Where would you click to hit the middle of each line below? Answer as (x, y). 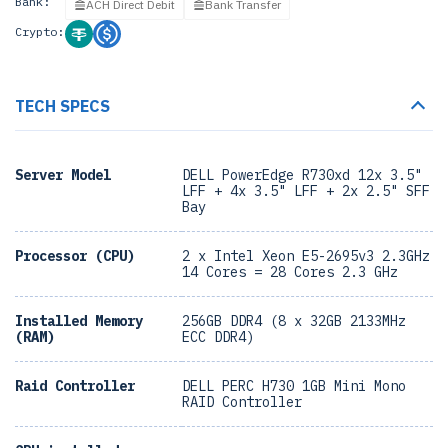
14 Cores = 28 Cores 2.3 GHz (290, 272)
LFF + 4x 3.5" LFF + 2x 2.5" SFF (306, 191)
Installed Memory (79, 321)
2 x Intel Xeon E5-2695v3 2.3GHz (306, 256)
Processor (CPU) (75, 256)
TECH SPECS (62, 106)
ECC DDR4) (218, 337)
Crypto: (39, 31)
